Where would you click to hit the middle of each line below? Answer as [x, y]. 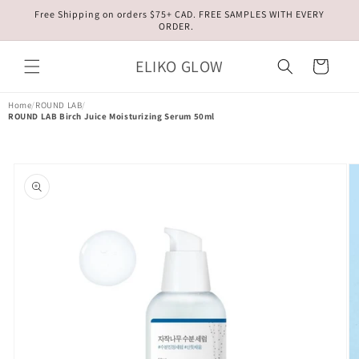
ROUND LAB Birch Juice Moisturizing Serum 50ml [111, 116]
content [45, 25]
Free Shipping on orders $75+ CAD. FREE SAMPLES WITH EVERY [179, 14]
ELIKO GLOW [179, 67]
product [36, 177]
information [48, 192]
